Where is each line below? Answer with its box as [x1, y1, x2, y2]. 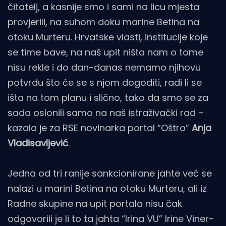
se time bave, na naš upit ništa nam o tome [8, 45, 203, 59]
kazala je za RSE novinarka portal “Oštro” [8, 121, 192, 134]
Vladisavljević [8, 136, 68, 149]
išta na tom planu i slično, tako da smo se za [8, 91, 208, 104]
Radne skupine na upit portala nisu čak [8, 197, 182, 210]
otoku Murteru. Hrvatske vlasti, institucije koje [8, 30, 208, 43]
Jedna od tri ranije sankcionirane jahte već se [8, 166, 212, 180]
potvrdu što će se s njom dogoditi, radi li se [8, 76, 202, 89]
